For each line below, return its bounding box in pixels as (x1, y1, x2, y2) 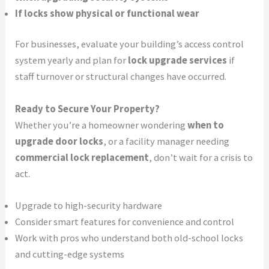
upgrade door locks (15, 134, 104, 148)
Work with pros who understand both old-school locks (15, 232, 244, 245)
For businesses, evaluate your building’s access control (15, 38, 244, 51)
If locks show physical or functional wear (15, 7, 200, 20)
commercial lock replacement (15, 151, 150, 164)
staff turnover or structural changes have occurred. (15, 70, 227, 83)
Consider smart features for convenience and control (15, 216, 235, 229)
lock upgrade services (128, 54, 228, 67)
